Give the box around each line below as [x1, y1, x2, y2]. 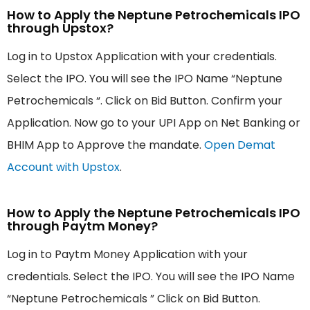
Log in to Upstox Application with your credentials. [7, 48, 277, 65]
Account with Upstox [7, 159, 120, 176]
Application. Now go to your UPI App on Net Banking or [7, 115, 300, 131]
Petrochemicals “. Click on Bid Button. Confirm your [7, 93, 282, 109]
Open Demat [204, 137, 275, 154]
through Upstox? [7, 19, 113, 37]
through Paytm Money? [7, 217, 158, 235]
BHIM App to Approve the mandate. [7, 137, 204, 154]
